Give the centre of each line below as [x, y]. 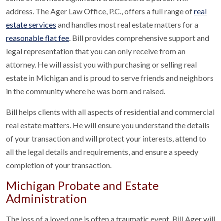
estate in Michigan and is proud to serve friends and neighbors [110, 78]
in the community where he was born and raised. [86, 91]
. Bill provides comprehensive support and [139, 38]
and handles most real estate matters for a [127, 24]
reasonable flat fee [37, 38]
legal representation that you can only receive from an [96, 51]
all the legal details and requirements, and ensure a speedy [102, 152]
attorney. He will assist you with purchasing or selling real [101, 64]
